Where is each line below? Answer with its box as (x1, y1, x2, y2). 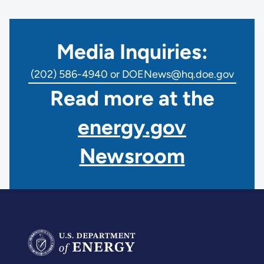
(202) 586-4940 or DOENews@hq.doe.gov (30, 68, 234, 81)
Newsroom (79, 143, 185, 169)
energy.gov (78, 114, 186, 140)
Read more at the (49, 85, 214, 111)
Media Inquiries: (56, 39, 208, 65)
